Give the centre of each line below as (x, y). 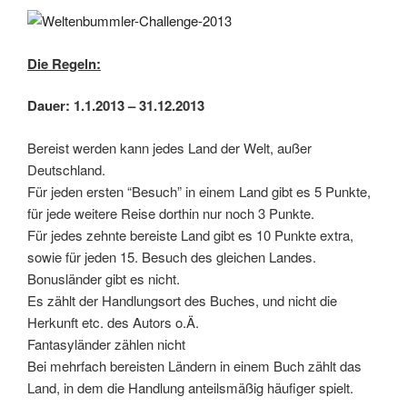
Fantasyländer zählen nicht (106, 343)
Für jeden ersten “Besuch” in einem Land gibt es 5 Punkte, (199, 191)
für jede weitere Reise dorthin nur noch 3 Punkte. (171, 213)
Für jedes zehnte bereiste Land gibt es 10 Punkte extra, (190, 234)
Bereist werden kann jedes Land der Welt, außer (169, 147)
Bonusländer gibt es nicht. (104, 278)
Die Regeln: (64, 63)
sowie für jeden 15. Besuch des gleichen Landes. (172, 256)
